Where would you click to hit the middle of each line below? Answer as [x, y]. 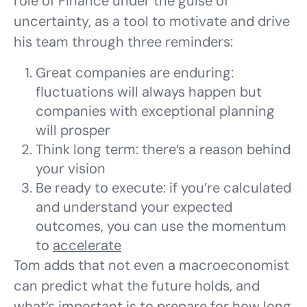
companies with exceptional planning [155, 111]
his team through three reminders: [123, 42]
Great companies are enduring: [135, 73]
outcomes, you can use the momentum [161, 226]
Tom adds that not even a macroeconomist [151, 265]
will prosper [73, 130]
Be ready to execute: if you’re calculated [163, 188]
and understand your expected [134, 207]
